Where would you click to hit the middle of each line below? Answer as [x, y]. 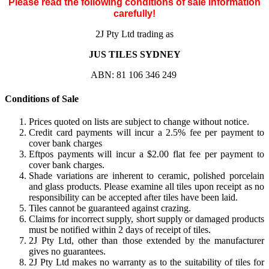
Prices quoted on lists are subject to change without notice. [139, 121]
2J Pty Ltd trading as [134, 34]
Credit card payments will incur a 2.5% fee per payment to [147, 132]
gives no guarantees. [67, 251]
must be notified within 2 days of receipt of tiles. [120, 229]
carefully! [134, 14]
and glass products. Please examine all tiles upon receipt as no [147, 186]
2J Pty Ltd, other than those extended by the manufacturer [147, 240]
